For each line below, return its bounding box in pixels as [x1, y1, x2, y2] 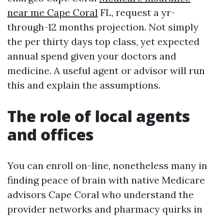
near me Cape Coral [7, 6, 98, 18]
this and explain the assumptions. [7, 79, 160, 91]
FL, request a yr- [98, 6, 175, 18]
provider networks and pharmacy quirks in [7, 203, 202, 215]
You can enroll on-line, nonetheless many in [7, 159, 207, 171]
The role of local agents [7, 106, 190, 126]
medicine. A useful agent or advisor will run [7, 64, 205, 77]
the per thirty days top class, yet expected [7, 35, 200, 47]
